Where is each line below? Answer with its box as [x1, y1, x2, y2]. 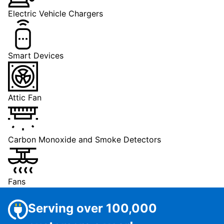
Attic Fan [8, 92, 41, 102]
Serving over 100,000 [28, 200, 157, 215]
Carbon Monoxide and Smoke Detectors [8, 134, 161, 144]
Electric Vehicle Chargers [8, 8, 103, 18]
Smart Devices [8, 50, 63, 60]
